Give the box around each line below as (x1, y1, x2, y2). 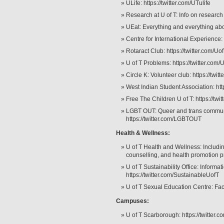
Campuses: (116, 197, 150, 204)
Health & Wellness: (116, 129, 171, 136)
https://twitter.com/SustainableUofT (126, 171, 219, 178)
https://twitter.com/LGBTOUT (126, 115, 201, 122)
